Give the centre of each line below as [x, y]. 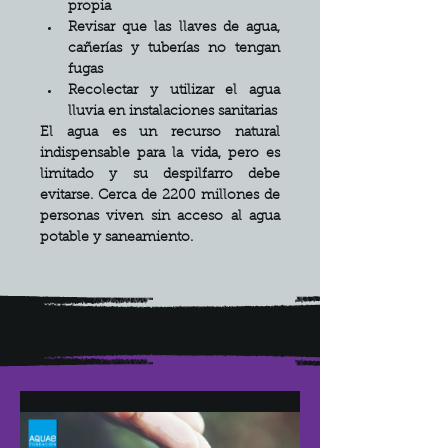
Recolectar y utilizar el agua [174, 91]
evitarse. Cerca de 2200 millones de [160, 196]
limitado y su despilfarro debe [160, 175]
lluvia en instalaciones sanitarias [172, 112]
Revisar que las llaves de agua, [174, 28]
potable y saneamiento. [116, 238]
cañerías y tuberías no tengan [174, 49]
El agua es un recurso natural [160, 133]
